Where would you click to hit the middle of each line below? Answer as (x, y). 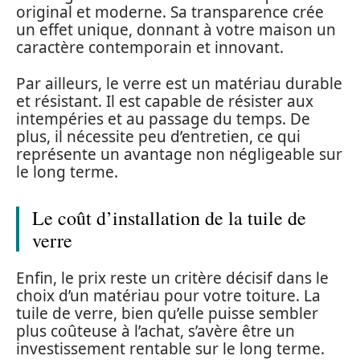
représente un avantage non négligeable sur (179, 154)
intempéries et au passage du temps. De (163, 119)
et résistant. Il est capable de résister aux (165, 101)
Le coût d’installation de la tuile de (169, 217)
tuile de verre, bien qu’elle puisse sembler (167, 314)
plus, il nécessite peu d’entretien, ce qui (158, 136)
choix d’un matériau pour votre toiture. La (168, 296)
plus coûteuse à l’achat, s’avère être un (155, 331)
